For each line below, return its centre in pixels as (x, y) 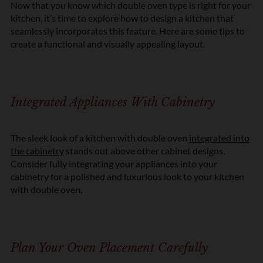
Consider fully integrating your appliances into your (114, 163)
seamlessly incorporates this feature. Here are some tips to (128, 31)
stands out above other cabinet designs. (144, 150)
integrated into (219, 137)
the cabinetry (37, 150)
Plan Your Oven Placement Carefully (109, 247)
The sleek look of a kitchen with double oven (100, 137)
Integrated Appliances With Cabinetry (113, 102)
